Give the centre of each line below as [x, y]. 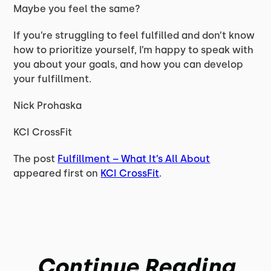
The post [36, 159]
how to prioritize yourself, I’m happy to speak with [134, 50]
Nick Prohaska [48, 106]
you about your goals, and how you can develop [129, 64]
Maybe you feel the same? [77, 9]
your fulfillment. [53, 79]
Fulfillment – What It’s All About [134, 159]
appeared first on [57, 173]
